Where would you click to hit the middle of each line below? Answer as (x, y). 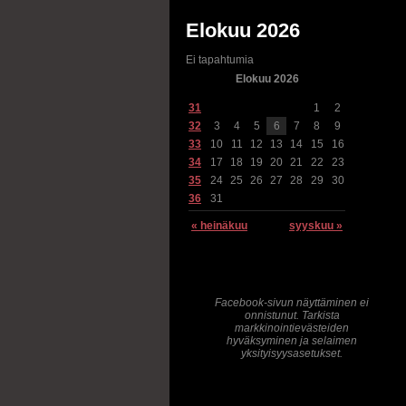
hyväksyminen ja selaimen (292, 341)
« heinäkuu (219, 226)
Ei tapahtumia (220, 60)
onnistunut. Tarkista (292, 315)
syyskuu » (316, 226)
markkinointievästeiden (292, 328)
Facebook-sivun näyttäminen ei (292, 303)
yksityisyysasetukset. (292, 353)
